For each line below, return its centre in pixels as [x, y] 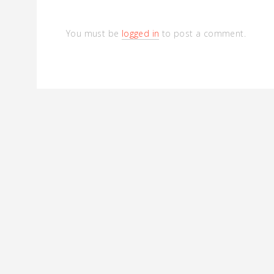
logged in [140, 33]
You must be [94, 33]
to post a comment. [203, 33]
